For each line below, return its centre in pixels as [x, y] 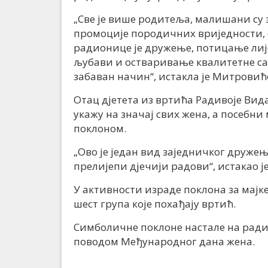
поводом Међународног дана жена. [164, 241]
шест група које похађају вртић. [155, 204]
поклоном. [100, 128]
